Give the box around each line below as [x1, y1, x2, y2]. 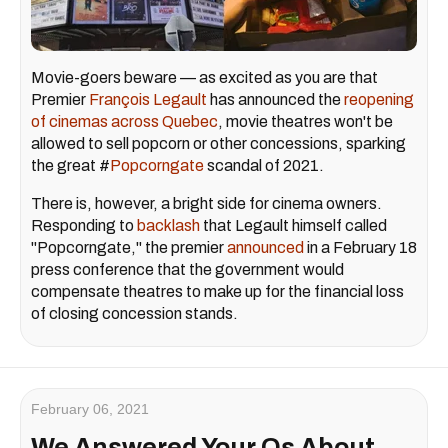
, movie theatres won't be [218, 112, 393, 130]
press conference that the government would [31, 260, 344, 278]
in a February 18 [304, 238, 417, 256]
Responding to [31, 216, 137, 234]
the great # [31, 156, 110, 174]
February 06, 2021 [31, 400, 149, 417]
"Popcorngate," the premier [31, 238, 227, 256]
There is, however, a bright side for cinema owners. [31, 194, 382, 212]
